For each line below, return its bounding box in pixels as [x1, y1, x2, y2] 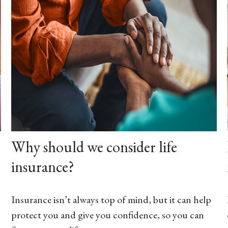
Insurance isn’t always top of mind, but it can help [11, 192, 212, 206]
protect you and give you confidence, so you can [11, 208, 205, 221]
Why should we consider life [11, 136, 178, 157]
